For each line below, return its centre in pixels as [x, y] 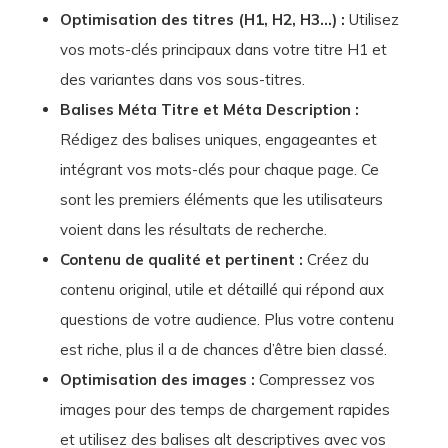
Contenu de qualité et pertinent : [181, 260]
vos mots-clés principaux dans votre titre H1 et [223, 50]
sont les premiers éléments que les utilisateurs [221, 200]
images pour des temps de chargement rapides [224, 410]
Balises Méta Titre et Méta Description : [209, 110]
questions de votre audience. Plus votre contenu [226, 320]
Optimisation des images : [157, 380]
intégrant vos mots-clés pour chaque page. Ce [219, 170]
